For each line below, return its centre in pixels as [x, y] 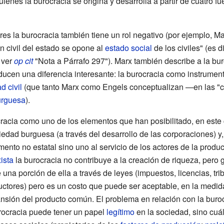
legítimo [120, 211]
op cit [23, 60]
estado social [128, 47]
